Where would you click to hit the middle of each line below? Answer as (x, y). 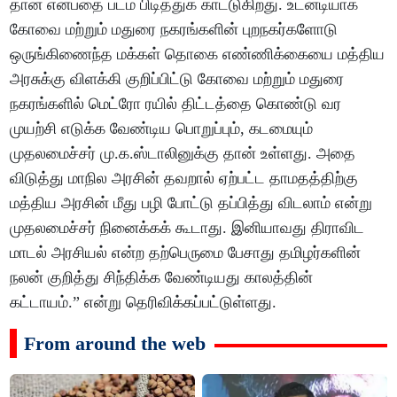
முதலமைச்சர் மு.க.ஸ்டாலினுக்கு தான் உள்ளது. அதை (183, 154)
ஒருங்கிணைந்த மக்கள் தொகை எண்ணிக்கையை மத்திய (198, 54)
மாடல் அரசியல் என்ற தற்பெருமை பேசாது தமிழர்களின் (186, 253)
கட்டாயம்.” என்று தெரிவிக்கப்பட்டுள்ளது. (144, 303)
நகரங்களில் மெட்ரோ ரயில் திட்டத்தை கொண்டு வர (176, 104)
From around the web (115, 344)
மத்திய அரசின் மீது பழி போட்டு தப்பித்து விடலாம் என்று (191, 203)
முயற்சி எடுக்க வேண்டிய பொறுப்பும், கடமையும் (162, 129)
